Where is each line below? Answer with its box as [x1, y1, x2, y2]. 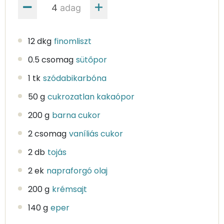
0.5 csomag [28, 53, 73, 65]
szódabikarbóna [43, 72, 106, 84]
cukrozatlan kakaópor [47, 90, 134, 102]
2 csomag [28, 127, 66, 139]
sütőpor [76, 53, 107, 65]
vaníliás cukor [69, 127, 123, 139]
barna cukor [52, 109, 100, 121]
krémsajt [52, 183, 87, 195]
